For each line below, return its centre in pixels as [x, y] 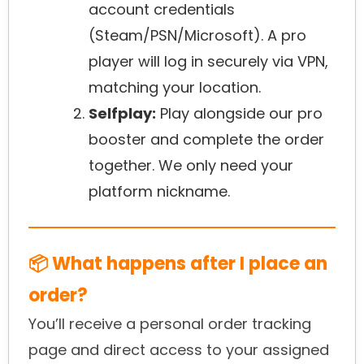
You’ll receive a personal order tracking [170, 324]
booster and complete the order [206, 140]
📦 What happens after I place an [178, 264]
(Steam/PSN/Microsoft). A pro [197, 36]
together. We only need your [191, 166]
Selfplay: [122, 114]
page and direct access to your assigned [179, 350]
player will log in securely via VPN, [208, 62]
